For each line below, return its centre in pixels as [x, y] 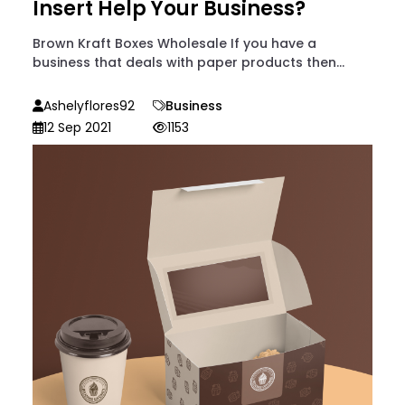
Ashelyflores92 [89, 106]
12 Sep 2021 [77, 128]
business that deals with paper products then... [188, 63]
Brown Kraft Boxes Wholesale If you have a [174, 44]
